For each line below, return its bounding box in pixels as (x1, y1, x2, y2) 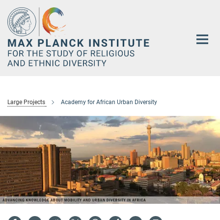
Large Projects (7, 99, 45, 106)
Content (2, 18, 29, 27)
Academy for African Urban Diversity (61, 99, 157, 106)
